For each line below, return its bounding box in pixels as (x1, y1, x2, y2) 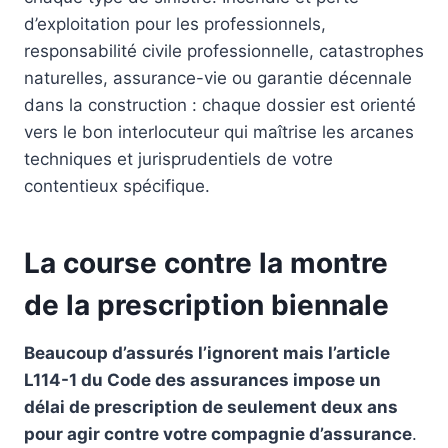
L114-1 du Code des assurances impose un (24, 369, 381, 390)
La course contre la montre (24, 245, 388, 280)
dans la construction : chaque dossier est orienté (24, 94, 416, 115)
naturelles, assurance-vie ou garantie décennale (24, 67, 412, 88)
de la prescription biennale (24, 287, 389, 322)
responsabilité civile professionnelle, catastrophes (24, 40, 424, 61)
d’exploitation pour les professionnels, (24, 13, 326, 34)
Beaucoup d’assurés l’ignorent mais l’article (24, 342, 390, 363)
